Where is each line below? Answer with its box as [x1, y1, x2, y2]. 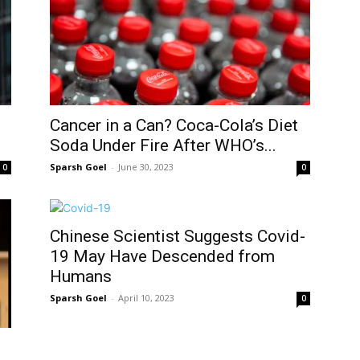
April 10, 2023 [118, 292, 174, 304]
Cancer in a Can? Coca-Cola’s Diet [50, 116, 298, 135]
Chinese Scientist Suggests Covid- [50, 227, 305, 246]
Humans [50, 267, 112, 286]
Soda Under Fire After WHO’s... [50, 136, 276, 155]
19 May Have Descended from [50, 247, 275, 266]
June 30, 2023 [118, 161, 174, 173]
